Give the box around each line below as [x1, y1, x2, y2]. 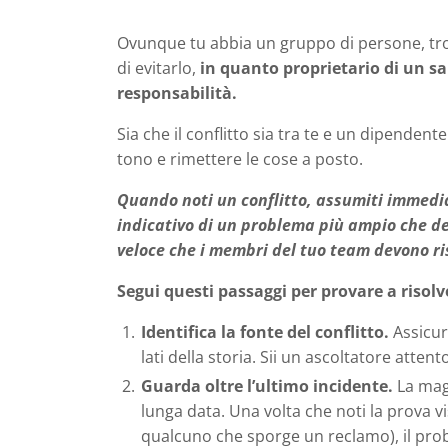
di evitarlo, [117, 56, 200, 79]
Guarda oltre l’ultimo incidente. [140, 374, 397, 397]
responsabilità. [117, 81, 241, 104]
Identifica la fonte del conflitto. [140, 320, 393, 343]
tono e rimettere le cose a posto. [117, 147, 363, 170]
